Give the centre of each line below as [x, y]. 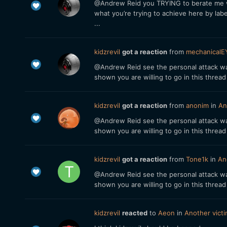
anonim [197, 105]
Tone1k [197, 159]
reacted [135, 213]
